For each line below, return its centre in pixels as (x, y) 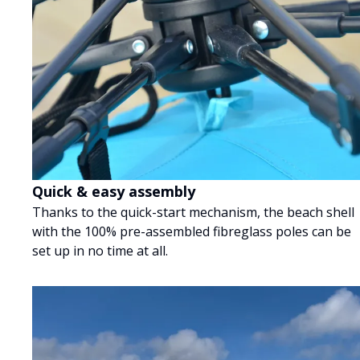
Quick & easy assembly (114, 191)
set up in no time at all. (100, 250)
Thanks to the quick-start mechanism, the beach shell (193, 212)
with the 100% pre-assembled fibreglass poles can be (192, 231)
